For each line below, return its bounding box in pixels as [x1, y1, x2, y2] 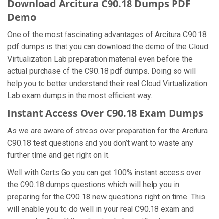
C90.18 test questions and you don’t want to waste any [7, 138, 193, 148]
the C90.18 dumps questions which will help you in [7, 180, 179, 189]
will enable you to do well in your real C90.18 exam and [7, 204, 194, 214]
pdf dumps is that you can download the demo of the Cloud [7, 42, 208, 51]
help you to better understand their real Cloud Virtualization [7, 79, 207, 88]
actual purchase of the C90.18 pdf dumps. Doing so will [7, 66, 196, 76]
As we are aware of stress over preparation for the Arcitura [7, 126, 208, 135]
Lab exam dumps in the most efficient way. [7, 91, 152, 100]
